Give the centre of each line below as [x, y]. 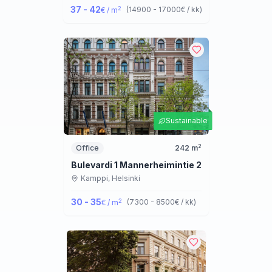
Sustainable [186, 121]
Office [87, 148]
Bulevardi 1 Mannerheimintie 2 [136, 165]
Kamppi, [96, 178]
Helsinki [126, 178]
